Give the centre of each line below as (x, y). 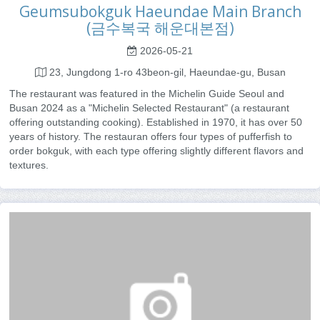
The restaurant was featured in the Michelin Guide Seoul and (147, 93)
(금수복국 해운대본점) (160, 27)
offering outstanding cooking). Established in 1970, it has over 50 (156, 122)
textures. (29, 165)
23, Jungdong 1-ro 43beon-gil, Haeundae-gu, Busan (166, 72)
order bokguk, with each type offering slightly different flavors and (156, 150)
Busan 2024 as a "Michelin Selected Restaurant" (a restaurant (149, 107)
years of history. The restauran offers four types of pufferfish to (151, 136)
